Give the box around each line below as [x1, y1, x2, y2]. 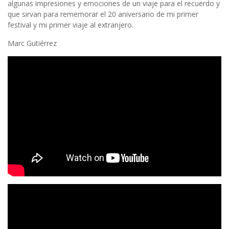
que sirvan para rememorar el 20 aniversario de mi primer [8, 9, 198, 19]
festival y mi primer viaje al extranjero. [8, 20, 133, 30]
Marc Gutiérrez [8, 38, 57, 49]
